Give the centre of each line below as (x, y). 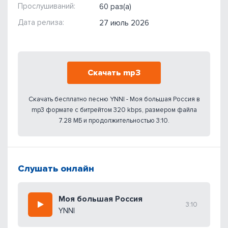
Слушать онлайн (56, 168)
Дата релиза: (41, 22)
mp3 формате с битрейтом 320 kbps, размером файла (114, 110)
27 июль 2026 (124, 23)
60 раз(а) (115, 6)
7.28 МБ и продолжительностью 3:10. (114, 120)
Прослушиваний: (47, 6)
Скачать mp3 (114, 73)
